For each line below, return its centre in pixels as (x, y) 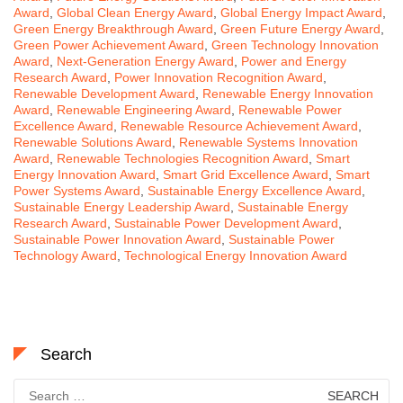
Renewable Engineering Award (144, 109)
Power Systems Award (77, 190)
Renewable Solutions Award (93, 142)
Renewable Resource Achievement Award (239, 125)
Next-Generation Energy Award (145, 61)
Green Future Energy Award (300, 28)
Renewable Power (290, 109)
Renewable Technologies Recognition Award (183, 158)
